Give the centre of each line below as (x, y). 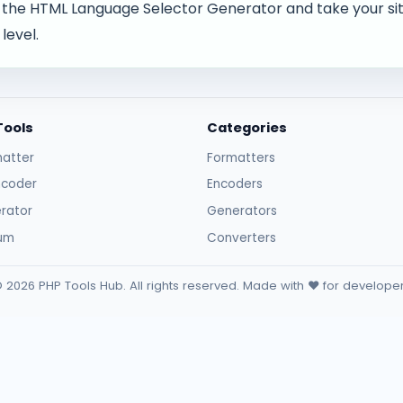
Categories (247, 128)
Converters (242, 237)
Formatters (242, 157)
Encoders (235, 184)
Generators (242, 211)
